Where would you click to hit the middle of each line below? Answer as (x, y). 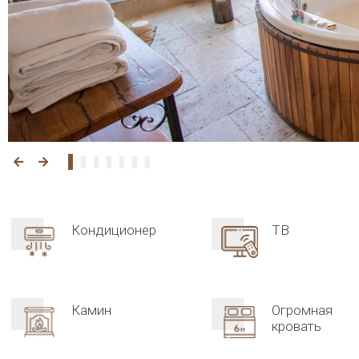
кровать (296, 326)
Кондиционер (114, 230)
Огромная (302, 310)
